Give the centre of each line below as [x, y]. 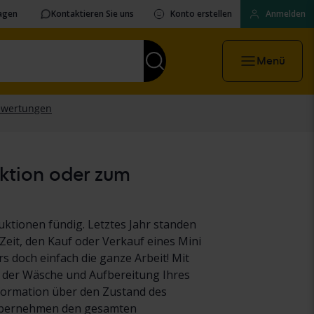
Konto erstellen [201, 14]
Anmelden [286, 14]
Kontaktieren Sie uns [93, 14]
